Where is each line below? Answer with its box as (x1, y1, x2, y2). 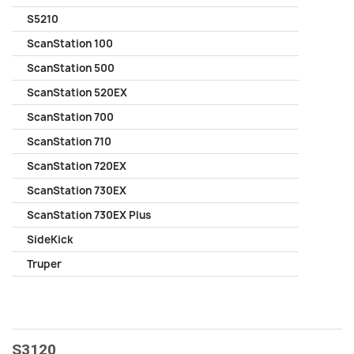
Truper (27, 257, 62, 271)
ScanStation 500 (27, 61, 115, 75)
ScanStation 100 (27, 36, 113, 51)
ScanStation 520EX (27, 85, 127, 100)
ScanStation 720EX (27, 159, 126, 173)
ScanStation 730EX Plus (27, 208, 151, 222)
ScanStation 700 (27, 110, 114, 124)
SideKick (27, 232, 73, 247)
